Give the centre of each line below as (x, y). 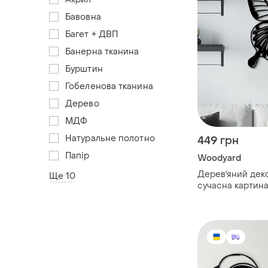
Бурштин (84, 69)
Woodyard (219, 159)
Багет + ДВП (92, 34)
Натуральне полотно (110, 138)
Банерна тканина (102, 51)
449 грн (218, 141)
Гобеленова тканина (109, 86)
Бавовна (83, 17)
